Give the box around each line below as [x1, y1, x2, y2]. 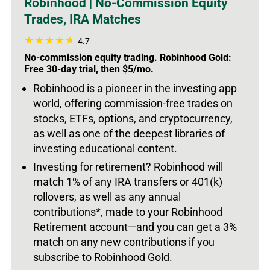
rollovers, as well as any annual [33, 190, 181, 203]
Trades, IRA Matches [24, 11, 141, 27]
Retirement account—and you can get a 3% [33, 220, 237, 233]
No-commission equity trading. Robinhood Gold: [24, 51, 231, 63]
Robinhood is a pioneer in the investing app [33, 81, 237, 95]
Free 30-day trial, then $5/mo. [24, 63, 154, 75]
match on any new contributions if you [33, 235, 215, 248]
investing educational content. [33, 142, 177, 155]
